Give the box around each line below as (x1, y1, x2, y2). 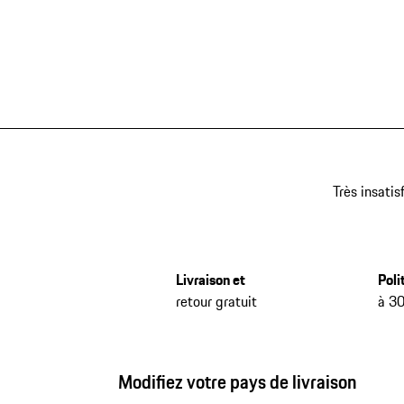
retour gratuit (175, 289, 257, 312)
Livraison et (175, 268, 245, 290)
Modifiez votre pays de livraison (117, 367, 357, 396)
